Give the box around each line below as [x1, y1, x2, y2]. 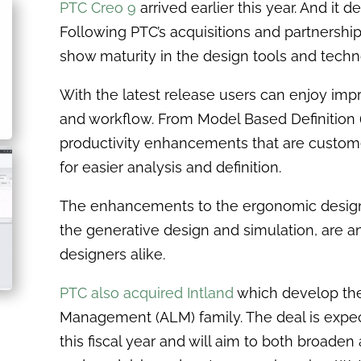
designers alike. [59, 245, 165, 263]
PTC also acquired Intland [59, 284, 234, 301]
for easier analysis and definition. [59, 158, 285, 176]
